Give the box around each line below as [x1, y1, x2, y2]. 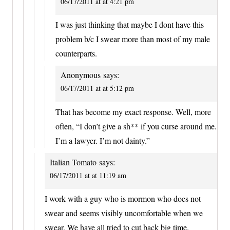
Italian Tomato [50, 156, 97, 167]
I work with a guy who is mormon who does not [45, 193, 201, 204]
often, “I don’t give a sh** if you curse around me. [55, 120, 217, 131]
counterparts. [55, 48, 97, 59]
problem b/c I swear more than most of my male [55, 33, 210, 45]
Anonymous [61, 69, 101, 81]
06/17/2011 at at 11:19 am [50, 170, 126, 180]
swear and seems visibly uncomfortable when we [45, 207, 203, 219]
